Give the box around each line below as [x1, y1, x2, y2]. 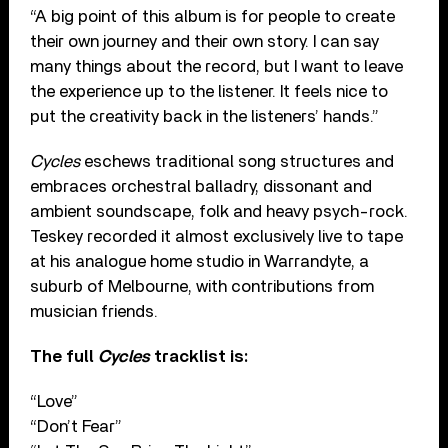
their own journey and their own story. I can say [30, 32, 380, 50]
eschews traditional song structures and [80, 152, 395, 170]
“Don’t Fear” [30, 417, 123, 435]
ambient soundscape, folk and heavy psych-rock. [30, 202, 409, 220]
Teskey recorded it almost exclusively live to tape [30, 227, 404, 245]
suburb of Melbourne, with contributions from [30, 277, 375, 295]
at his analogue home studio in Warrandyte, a [30, 252, 370, 270]
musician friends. [30, 302, 159, 320]
